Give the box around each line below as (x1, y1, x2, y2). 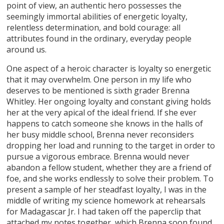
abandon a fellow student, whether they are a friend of (6, 161, 212, 173)
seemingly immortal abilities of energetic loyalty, (6, 10, 188, 22)
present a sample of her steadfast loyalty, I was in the (6, 183, 207, 195)
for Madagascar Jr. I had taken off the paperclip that (6, 205, 201, 217)
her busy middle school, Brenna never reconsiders (6, 128, 194, 140)
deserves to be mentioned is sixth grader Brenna (6, 84, 190, 96)
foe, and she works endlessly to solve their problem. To (6, 172, 214, 184)
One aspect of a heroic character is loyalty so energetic (6, 62, 211, 74)
